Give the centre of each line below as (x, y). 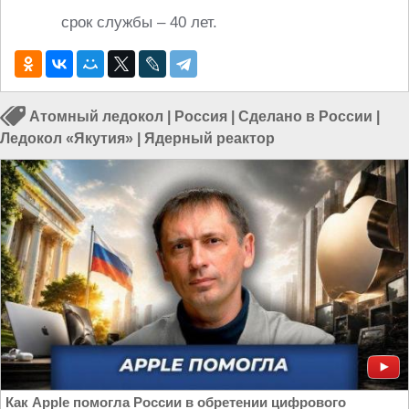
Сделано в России (305, 117)
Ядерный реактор (210, 139)
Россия (201, 117)
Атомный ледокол (96, 117)
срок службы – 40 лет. (139, 22)
